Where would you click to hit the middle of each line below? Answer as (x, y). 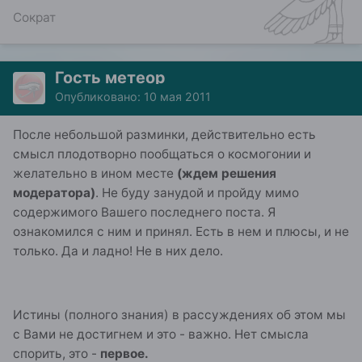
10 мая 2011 (177, 96)
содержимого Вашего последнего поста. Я (144, 212)
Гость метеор (110, 77)
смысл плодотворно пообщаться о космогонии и (162, 154)
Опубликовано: (99, 96)
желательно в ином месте (95, 173)
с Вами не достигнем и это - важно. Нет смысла (161, 334)
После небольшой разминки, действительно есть (164, 134)
